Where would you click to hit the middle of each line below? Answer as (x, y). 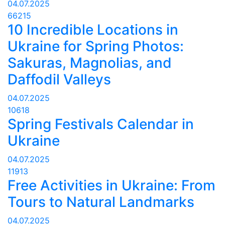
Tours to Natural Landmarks (101, 202)
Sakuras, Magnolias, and (90, 63)
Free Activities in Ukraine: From (111, 186)
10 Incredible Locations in (93, 30)
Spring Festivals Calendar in (101, 124)
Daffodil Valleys (59, 80)
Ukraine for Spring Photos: (96, 46)
